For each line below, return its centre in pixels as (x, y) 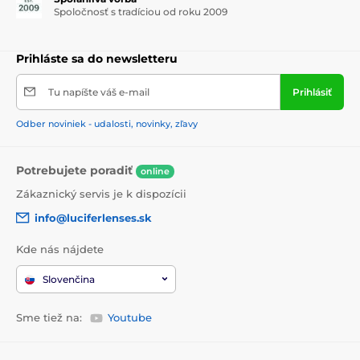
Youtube (130, 317)
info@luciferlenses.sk (93, 218)
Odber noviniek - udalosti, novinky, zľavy (107, 123)
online (155, 171)
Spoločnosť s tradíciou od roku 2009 (141, 11)
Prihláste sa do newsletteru (97, 58)
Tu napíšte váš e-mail (99, 92)
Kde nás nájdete (60, 250)
